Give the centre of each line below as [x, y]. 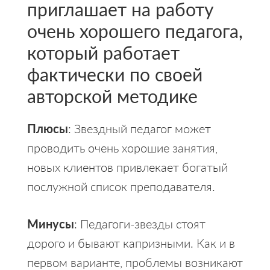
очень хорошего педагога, [135, 30]
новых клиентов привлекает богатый [127, 167]
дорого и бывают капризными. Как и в [131, 243]
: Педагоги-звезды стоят [140, 223]
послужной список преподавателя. [121, 186]
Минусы [50, 223]
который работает [103, 52]
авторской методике [112, 96]
